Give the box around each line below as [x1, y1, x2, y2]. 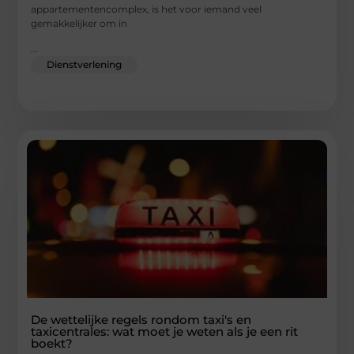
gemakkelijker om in [31, 17, 128, 29]
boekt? [31, 336, 73, 352]
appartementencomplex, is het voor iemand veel [31, 2, 262, 15]
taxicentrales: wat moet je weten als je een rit [31, 324, 299, 340]
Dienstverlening [47, 58, 122, 71]
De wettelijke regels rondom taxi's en [31, 312, 252, 328]
